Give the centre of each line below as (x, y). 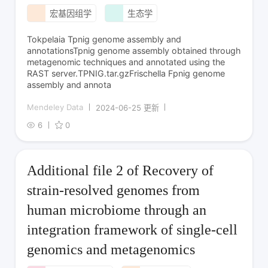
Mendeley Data (55, 107)
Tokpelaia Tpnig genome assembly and (104, 39)
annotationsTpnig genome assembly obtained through (134, 50)
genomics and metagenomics (111, 250)
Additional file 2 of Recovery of (121, 171)
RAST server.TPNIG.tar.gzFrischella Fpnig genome (126, 73)
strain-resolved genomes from (114, 191)
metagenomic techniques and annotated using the (126, 62)
